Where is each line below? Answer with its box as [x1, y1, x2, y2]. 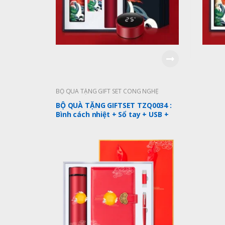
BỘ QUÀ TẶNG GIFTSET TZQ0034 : [55, 100, 172, 110]
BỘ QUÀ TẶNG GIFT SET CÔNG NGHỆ [55, 87, 159, 96]
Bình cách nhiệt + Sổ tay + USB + [55, 109, 169, 119]
